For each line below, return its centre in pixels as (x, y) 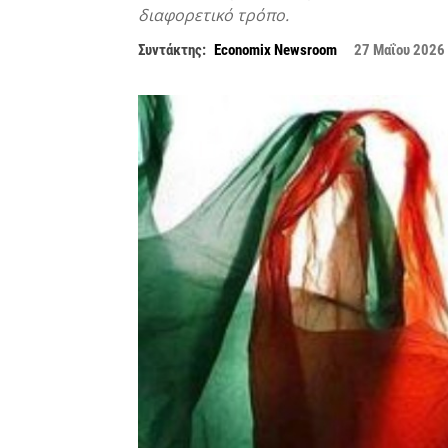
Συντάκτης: (172, 50)
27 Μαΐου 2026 (399, 50)
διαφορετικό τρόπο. (213, 15)
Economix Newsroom (275, 50)
